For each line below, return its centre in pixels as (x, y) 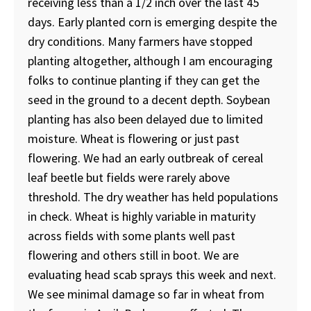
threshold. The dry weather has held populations (153, 196)
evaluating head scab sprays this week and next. (152, 274)
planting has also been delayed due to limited (145, 119)
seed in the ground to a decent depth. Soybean (149, 99)
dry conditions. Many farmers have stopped (140, 41)
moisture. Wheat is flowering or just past (134, 138)
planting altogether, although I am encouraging (150, 60)
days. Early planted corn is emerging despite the (152, 22)
